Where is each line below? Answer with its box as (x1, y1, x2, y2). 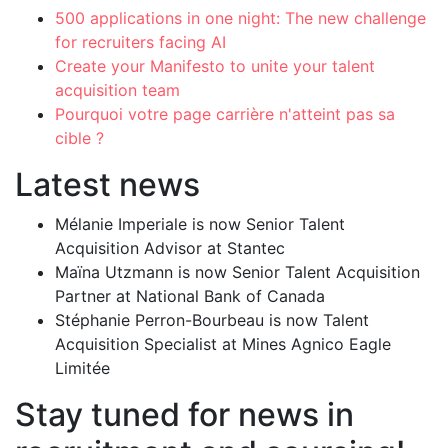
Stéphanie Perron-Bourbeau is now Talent (55, 309, 369, 330)
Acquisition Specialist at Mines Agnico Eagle (55, 333, 391, 354)
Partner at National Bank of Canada (55, 285, 330, 306)
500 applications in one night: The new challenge (55, 7, 426, 28)
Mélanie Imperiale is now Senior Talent (55, 213, 345, 234)
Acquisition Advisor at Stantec (55, 237, 285, 258)
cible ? (55, 127, 104, 148)
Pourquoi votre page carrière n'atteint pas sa (55, 103, 395, 124)
